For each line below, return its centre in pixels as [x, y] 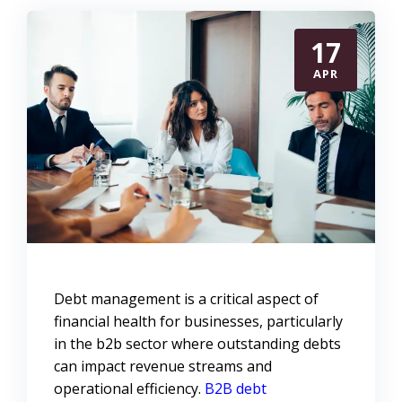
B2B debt [236, 389]
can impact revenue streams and [163, 367]
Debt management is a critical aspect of [186, 299]
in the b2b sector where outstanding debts [197, 344]
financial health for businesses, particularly [198, 322]
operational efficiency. [129, 389]
